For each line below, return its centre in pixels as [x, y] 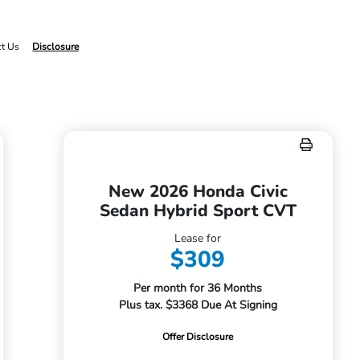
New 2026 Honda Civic [198, 191]
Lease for [198, 238]
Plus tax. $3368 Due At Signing [198, 305]
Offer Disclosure [198, 337]
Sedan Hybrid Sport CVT [198, 211]
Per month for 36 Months [198, 288]
